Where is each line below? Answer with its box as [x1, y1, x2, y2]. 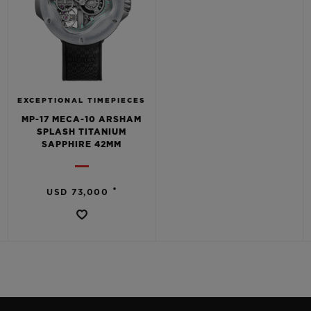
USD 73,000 [47, 188, 109, 196]
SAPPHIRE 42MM [42, 140, 121, 149]
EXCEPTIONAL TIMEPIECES [17, 97, 146, 104]
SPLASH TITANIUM [37, 128, 126, 136]
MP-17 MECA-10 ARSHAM [22, 115, 142, 124]
